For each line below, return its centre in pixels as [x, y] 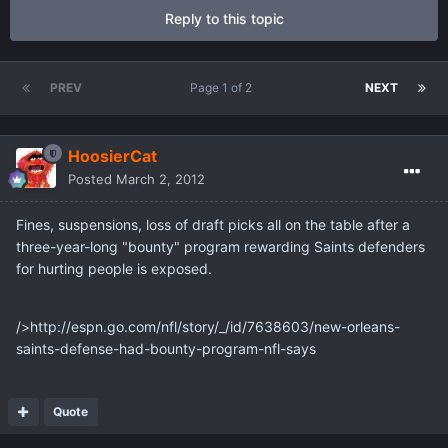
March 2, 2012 [160, 179]
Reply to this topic [224, 19]
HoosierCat [112, 156]
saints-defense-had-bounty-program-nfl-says [166, 349]
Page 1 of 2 [223, 88]
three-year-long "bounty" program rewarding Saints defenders [220, 247]
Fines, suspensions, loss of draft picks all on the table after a [213, 225]
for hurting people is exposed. [114, 269]
